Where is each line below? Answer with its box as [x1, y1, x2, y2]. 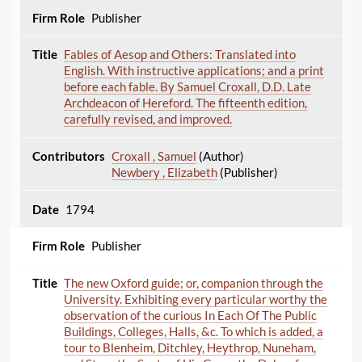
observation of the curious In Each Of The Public [63, 307, 317, 322]
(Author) [196, 148, 244, 163]
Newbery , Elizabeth [111, 164, 217, 179]
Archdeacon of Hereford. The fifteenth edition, [63, 95, 307, 111]
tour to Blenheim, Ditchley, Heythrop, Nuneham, [63, 339, 316, 355]
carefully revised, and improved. [63, 112, 232, 127]
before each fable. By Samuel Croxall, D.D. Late [63, 79, 311, 95]
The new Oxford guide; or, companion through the [63, 275, 323, 290]
